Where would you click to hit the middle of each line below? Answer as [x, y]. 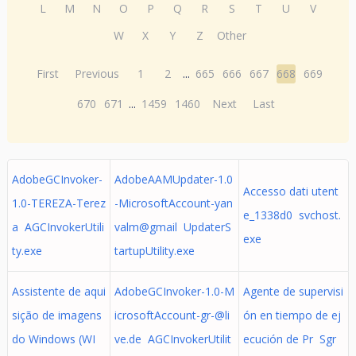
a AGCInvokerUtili [58, 227]
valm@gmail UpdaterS [172, 227]
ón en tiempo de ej [292, 315]
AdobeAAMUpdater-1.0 [173, 179]
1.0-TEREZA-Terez [58, 203]
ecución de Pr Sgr [289, 339]
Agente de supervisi [293, 291]
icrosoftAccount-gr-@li [172, 315]
